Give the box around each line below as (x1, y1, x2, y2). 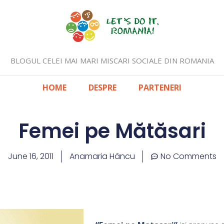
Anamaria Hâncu (69, 150, 135, 162)
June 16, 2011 (7, 150, 53, 162)
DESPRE (88, 82, 116, 93)
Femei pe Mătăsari (18, 117, 206, 145)
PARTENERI (138, 82, 181, 93)
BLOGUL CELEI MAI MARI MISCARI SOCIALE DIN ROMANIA (10, 55, 214, 65)
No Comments (160, 150, 216, 162)
